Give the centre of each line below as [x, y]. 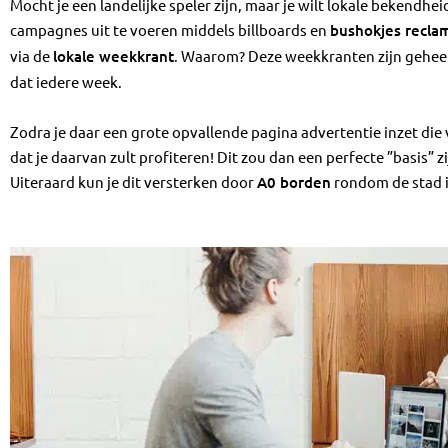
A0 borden [294, 181]
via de [31, 55]
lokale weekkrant [113, 55]
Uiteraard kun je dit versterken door [133, 181]
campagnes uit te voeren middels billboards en [170, 29]
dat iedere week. [66, 81]
